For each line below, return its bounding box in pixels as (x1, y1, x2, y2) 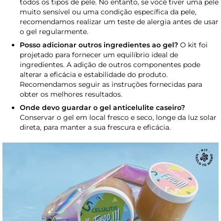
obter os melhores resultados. (20, 89, 122, 99)
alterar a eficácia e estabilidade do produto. (20, 70, 168, 79)
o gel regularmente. (20, 27, 88, 36)
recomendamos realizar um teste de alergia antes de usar (20, 17, 219, 26)
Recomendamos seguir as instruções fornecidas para (20, 79, 202, 89)
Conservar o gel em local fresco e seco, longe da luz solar (20, 112, 217, 122)
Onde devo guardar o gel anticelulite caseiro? (20, 103, 185, 112)
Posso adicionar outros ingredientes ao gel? (20, 40, 178, 49)
